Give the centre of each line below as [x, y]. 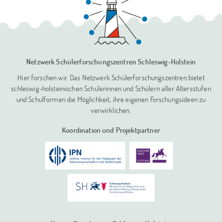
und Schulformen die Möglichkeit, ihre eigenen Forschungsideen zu [111, 99]
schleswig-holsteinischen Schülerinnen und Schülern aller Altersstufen [111, 88]
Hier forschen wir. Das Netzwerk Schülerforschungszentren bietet [111, 77]
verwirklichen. [111, 110]
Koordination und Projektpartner [111, 130]
